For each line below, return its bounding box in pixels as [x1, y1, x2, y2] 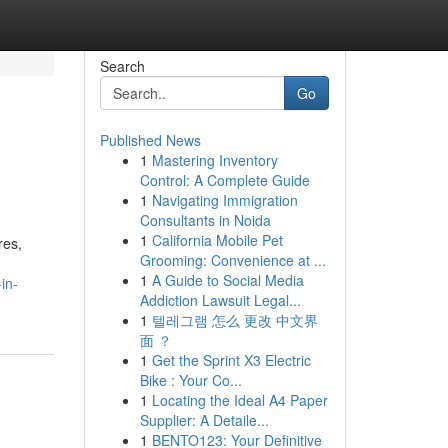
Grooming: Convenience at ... [139, 250, 326, 270]
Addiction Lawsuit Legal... [139, 290, 301, 310]
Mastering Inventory [151, 150, 278, 170]
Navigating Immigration [151, 190, 298, 210]
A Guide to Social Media [151, 270, 304, 290]
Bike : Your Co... [139, 370, 242, 390]
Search [99, 56, 145, 76]
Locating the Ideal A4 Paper [151, 390, 328, 410]
